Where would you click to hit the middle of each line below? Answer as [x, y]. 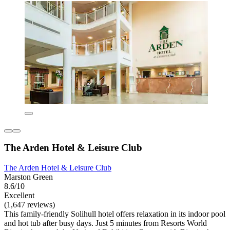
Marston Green [28, 177]
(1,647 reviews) [30, 205]
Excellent [19, 196]
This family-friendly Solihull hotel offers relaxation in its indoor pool [115, 214]
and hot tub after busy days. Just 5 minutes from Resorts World [106, 223]
